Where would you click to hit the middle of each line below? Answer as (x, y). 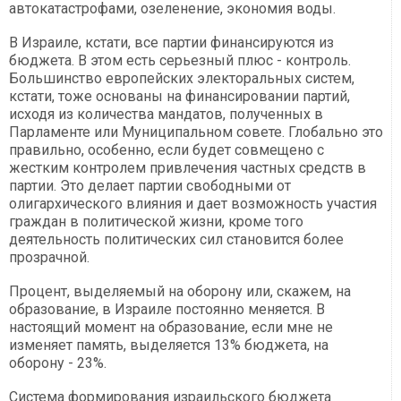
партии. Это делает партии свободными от (150, 186)
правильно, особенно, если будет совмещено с (166, 150)
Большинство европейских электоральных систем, (182, 79)
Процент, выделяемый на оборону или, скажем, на (180, 292)
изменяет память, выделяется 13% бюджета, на (169, 346)
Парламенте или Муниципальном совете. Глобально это (196, 132)
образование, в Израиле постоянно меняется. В (167, 310)
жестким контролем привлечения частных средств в (188, 168)
